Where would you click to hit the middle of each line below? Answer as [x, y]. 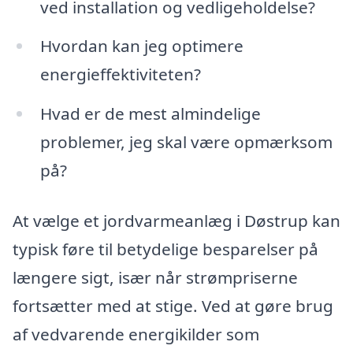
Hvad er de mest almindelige [150, 114]
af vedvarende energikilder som [136, 334]
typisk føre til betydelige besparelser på [165, 249]
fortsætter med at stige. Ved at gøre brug [173, 305]
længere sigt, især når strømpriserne [155, 277]
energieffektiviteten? [120, 74]
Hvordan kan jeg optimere [141, 46]
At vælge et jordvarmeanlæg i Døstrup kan [176, 220]
